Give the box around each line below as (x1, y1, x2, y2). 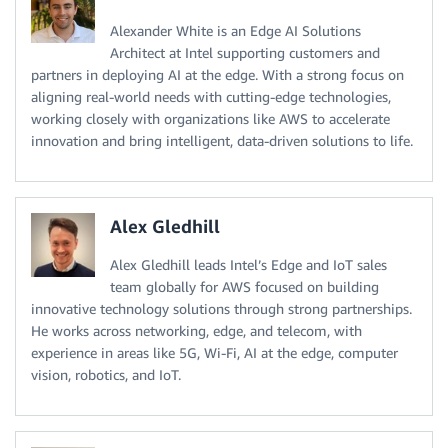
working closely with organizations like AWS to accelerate (31, 110, 390, 128)
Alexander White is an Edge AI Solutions (110, 22, 361, 40)
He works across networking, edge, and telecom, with (31, 322, 362, 340)
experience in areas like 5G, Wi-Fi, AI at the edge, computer (31, 344, 398, 362)
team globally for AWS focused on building (110, 278, 379, 296)
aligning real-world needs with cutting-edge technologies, (31, 88, 391, 106)
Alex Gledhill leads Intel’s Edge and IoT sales (110, 256, 387, 274)
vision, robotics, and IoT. (31, 366, 181, 384)
